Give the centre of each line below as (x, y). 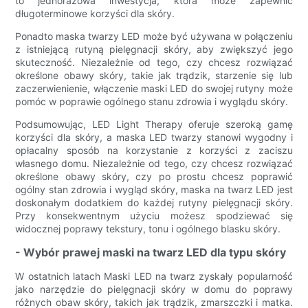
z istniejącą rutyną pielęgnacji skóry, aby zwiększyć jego (154, 49)
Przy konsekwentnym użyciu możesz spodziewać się (154, 216)
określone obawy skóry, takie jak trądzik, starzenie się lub (154, 76)
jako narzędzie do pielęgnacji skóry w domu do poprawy (154, 289)
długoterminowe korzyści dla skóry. (95, 14)
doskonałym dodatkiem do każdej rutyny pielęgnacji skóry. (154, 203)
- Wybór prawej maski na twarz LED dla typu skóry (151, 253)
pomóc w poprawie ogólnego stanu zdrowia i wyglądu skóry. (152, 102)
